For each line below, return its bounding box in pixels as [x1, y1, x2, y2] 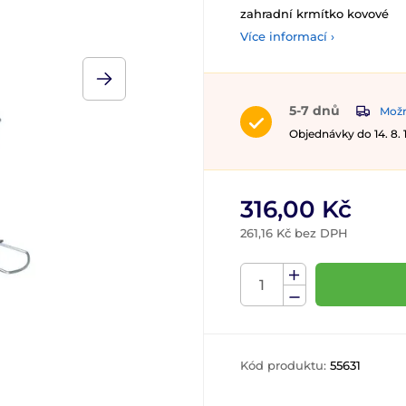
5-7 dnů [289, 102, 340, 119]
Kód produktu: [240, 358, 330, 373]
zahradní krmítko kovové [240, 6, 389, 21]
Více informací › [240, 29, 334, 43]
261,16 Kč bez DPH [240, 226, 348, 241]
